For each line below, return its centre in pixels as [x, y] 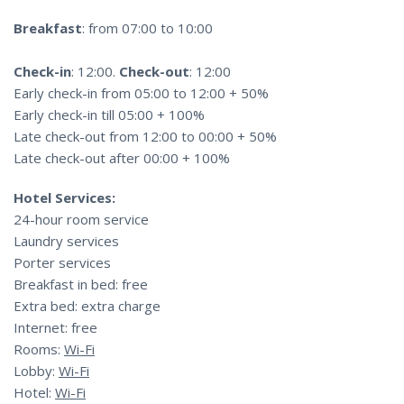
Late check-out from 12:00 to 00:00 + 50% [145, 137]
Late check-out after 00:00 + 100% [122, 158]
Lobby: [36, 371]
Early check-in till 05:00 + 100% [109, 115]
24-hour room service [81, 220]
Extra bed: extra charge [87, 306]
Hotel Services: [64, 198]
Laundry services [66, 241]
